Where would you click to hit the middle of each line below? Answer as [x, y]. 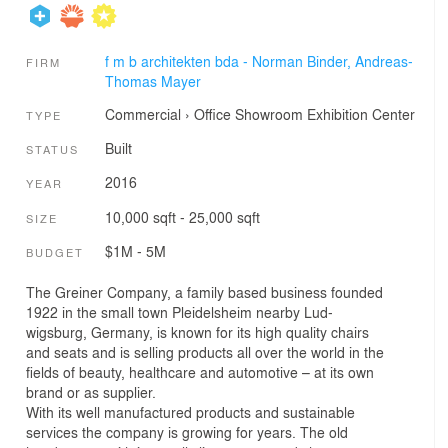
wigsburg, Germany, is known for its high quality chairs [197, 331]
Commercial [142, 113]
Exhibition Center [360, 113]
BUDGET [55, 252]
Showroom [268, 113]
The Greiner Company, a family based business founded [204, 291]
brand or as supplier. [91, 391]
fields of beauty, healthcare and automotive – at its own [200, 371]
